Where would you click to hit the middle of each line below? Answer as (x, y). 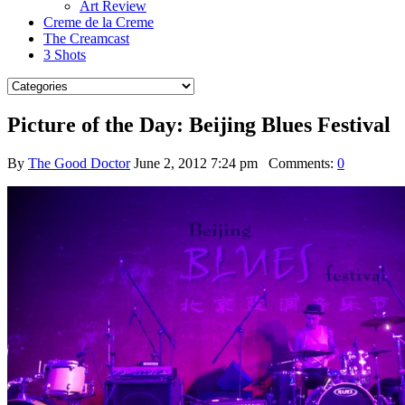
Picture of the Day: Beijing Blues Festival (199, 124)
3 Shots (65, 55)
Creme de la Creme (99, 22)
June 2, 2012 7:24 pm (196, 163)
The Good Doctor (79, 163)
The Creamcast (86, 38)
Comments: (297, 163)
